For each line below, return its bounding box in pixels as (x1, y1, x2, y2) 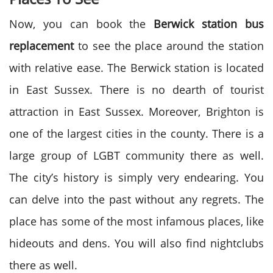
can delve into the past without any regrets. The (9, 192, 264, 207)
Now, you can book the (9, 16, 154, 31)
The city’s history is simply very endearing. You (9, 170, 264, 185)
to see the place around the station (77, 38, 264, 53)
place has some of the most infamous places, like (9, 214, 264, 229)
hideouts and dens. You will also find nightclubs (9, 236, 264, 250)
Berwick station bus (154, 16, 264, 31)
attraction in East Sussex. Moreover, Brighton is (9, 104, 264, 119)
